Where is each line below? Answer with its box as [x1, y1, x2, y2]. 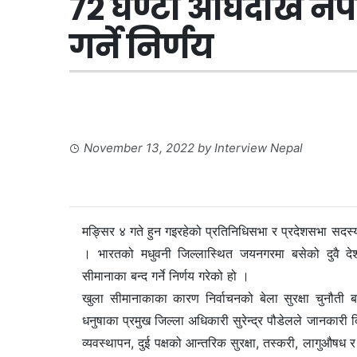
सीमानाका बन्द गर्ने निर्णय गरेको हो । [82, 267, 249, 284]
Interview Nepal [214, 139, 303, 155]
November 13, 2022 [84, 139, 194, 155]
